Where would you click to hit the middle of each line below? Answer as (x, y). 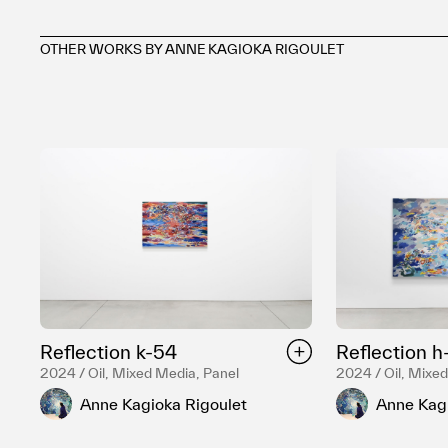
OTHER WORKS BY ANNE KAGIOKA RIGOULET (192, 49)
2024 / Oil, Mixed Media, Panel (139, 373)
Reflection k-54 (108, 352)
